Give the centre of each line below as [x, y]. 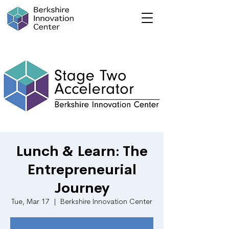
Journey [82, 188]
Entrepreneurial [82, 169]
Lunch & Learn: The [82, 151]
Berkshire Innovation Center [106, 202]
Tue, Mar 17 [30, 202]
